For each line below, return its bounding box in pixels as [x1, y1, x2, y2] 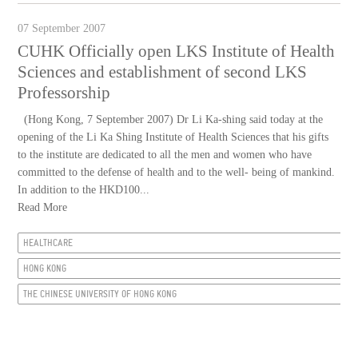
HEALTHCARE [23, 237, 74, 249]
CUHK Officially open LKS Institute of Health [18, 42, 336, 61]
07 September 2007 [18, 22, 106, 34]
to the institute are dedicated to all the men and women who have [18, 149, 312, 161]
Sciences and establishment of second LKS [18, 62, 308, 82]
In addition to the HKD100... [18, 184, 150, 196]
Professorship [18, 83, 111, 102]
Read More [18, 201, 68, 213]
